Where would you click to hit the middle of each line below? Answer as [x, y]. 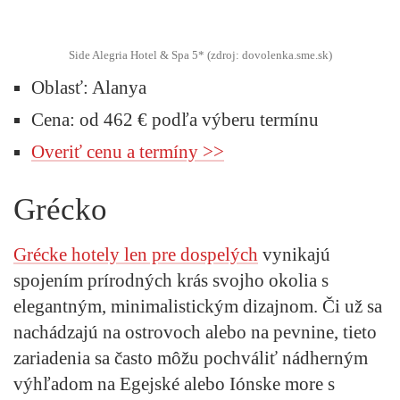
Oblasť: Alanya [89, 87]
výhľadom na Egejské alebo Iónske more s [174, 383]
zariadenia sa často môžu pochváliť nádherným [191, 358]
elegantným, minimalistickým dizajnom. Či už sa [198, 306]
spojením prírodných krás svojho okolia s [171, 280]
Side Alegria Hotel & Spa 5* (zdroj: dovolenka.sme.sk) [200, 54]
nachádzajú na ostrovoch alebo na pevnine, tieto [195, 332]
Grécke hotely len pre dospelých [136, 254]
